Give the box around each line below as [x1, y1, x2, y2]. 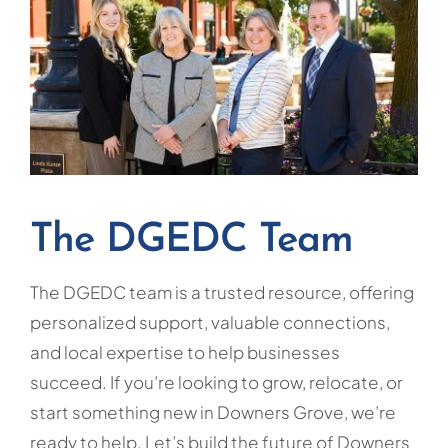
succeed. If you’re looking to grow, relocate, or [29, 370, 403, 393]
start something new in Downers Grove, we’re [29, 400, 396, 423]
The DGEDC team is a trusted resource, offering [29, 280, 414, 303]
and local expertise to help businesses [29, 340, 340, 363]
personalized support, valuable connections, [29, 310, 390, 333]
